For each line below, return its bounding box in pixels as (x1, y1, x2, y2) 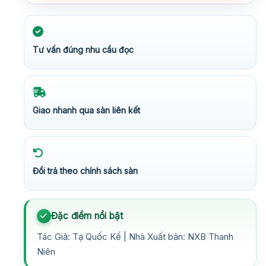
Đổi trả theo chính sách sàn (33, 165, 138, 176)
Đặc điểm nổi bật (51, 210, 123, 221)
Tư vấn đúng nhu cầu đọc (33, 44, 134, 55)
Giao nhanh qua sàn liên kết (33, 104, 140, 115)
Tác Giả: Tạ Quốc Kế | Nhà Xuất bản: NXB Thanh (37, 230, 233, 242)
